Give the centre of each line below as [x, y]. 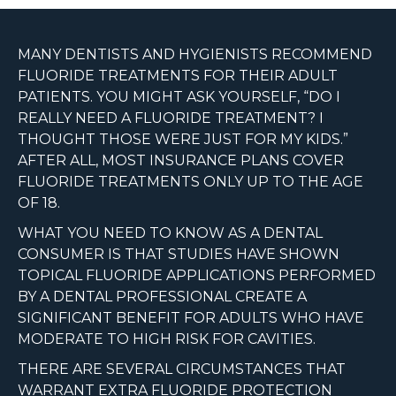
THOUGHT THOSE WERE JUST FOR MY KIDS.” [183, 140]
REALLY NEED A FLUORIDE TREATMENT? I [171, 118]
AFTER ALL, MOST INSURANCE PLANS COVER [181, 161]
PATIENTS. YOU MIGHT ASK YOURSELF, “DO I [179, 97]
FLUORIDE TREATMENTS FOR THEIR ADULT [178, 76]
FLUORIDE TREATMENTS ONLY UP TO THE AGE [190, 182]
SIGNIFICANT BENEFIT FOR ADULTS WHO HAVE [191, 318]
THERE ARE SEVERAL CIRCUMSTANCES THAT [182, 369]
